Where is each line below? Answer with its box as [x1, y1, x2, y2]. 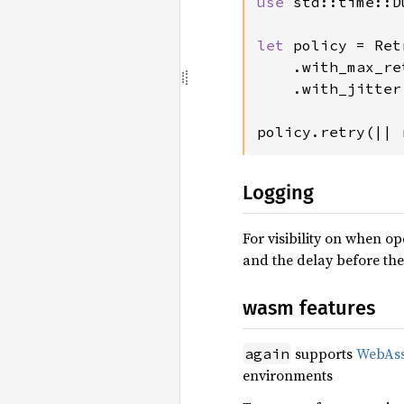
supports [291, 344, 356, 363]
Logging [243, 180, 314, 205]
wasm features [243, 296, 375, 320]
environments [243, 365, 333, 385]
